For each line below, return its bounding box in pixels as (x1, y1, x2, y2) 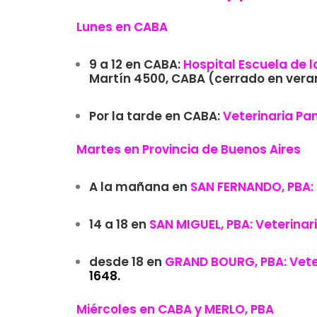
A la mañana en (89, 178, 190, 195)
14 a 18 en (89, 216, 149, 233)
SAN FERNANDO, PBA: (190, 178, 313, 195)
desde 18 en (89, 253, 165, 270)
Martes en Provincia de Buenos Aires (76, 141, 301, 158)
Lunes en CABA (76, 18, 168, 35)
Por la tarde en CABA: (89, 108, 223, 125)
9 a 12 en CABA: (89, 56, 183, 73)
